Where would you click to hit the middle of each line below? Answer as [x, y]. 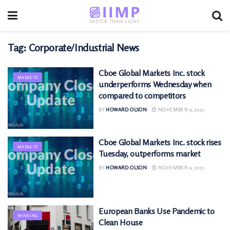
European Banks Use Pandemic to [157, 211]
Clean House [121, 223]
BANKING [28, 216]
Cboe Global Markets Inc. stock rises [160, 142]
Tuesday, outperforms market [150, 153]
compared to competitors [142, 95]
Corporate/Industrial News [84, 47]
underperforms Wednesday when [155, 84]
